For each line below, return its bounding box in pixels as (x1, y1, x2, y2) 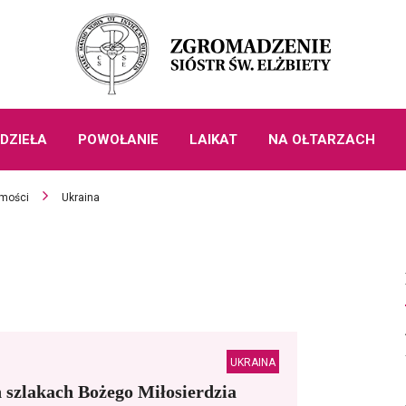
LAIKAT (188, 131, 237, 148)
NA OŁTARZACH (267, 131, 375, 148)
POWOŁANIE (77, 131, 159, 148)
